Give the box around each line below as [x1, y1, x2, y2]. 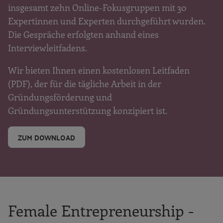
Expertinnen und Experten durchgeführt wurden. [8, 15, 205, 27]
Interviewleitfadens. [8, 42, 87, 54]
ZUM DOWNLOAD [18, 130, 75, 144]
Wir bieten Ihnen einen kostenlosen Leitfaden [8, 64, 190, 77]
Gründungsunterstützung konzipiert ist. [8, 105, 167, 117]
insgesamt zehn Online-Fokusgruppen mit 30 [8, 1, 186, 14]
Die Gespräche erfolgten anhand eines [8, 28, 159, 41]
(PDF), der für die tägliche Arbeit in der [8, 78, 161, 90]
